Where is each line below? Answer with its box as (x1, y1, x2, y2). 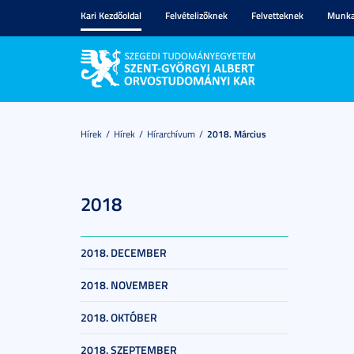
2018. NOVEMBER (81, 277, 168, 292)
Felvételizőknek (165, 9, 228, 22)
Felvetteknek (251, 9, 303, 22)
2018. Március (207, 127, 266, 141)
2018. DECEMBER (81, 245, 167, 260)
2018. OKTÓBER (81, 310, 157, 325)
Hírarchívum (147, 127, 195, 141)
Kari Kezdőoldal (81, 9, 141, 22)
